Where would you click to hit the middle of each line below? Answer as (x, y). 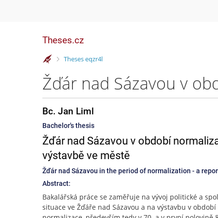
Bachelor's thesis (68, 126)
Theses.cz (63, 40)
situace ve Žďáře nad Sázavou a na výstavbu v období (129, 207)
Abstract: (56, 183)
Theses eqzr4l (83, 59)
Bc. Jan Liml (68, 111)
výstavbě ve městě (86, 155)
